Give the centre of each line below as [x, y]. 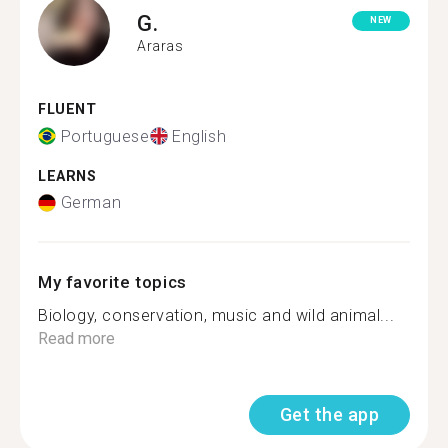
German [91, 202]
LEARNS [67, 176]
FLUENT [67, 109]
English [199, 136]
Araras [160, 45]
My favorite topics [112, 282]
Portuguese [105, 136]
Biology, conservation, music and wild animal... [216, 315]
